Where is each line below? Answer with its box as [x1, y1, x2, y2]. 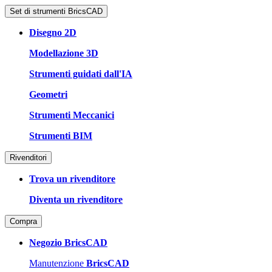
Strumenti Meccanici [29, 109, 114, 120]
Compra [10, 216, 37, 226]
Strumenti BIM [29, 130, 92, 141]
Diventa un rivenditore [29, 194, 123, 205]
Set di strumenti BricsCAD [10, 6, 103, 16]
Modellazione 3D [29, 47, 98, 58]
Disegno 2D [29, 27, 76, 38]
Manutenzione [29, 257, 86, 268]
